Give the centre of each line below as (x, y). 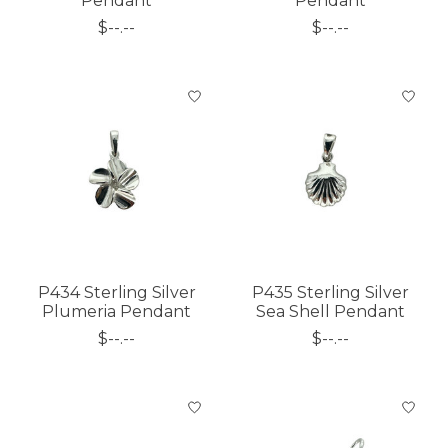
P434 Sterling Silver (116, 293)
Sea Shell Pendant (331, 312)
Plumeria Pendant (117, 312)
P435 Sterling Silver (331, 293)
